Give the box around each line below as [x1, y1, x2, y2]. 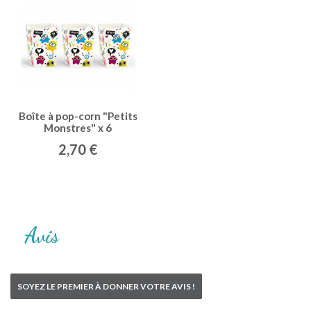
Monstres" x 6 [44, 121, 112, 134]
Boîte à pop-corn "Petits [18, 109, 137, 122]
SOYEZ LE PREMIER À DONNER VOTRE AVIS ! [17, 280, 195, 292]
